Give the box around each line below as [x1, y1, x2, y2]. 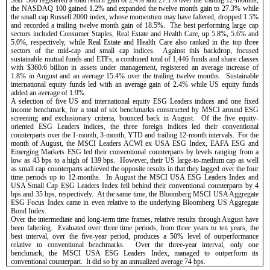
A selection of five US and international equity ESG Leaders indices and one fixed [11, 96, 259, 105]
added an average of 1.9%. [11, 88, 87, 97]
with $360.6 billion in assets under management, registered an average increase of [11, 63, 259, 72]
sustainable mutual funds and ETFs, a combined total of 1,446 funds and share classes [11, 54, 259, 63]
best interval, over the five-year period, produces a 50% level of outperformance [11, 231, 259, 240]
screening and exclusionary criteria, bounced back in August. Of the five [11, 113, 239, 122]
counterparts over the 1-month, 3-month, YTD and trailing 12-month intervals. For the [11, 130, 259, 139]
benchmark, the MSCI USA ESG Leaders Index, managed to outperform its [11, 248, 259, 257]
